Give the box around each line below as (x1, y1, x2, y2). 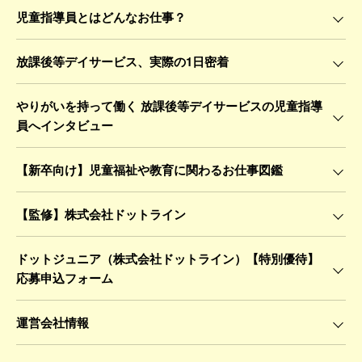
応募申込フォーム (16, 268, 113, 287)
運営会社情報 (16, 313, 89, 331)
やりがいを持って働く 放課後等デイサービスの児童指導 (16, 96, 322, 115)
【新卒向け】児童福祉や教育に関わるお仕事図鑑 (16, 160, 283, 179)
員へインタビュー (16, 116, 113, 134)
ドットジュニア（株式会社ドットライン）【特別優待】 (16, 249, 319, 267)
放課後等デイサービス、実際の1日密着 (16, 52, 229, 70)
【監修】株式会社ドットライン (16, 204, 186, 223)
